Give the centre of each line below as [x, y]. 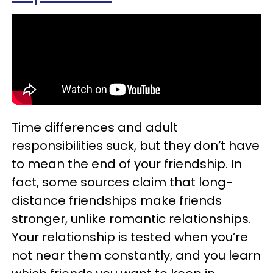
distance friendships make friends [117, 200]
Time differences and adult [95, 127]
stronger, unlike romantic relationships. [131, 219]
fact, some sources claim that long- [122, 182]
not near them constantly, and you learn [136, 255]
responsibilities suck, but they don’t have [136, 146]
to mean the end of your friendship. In [127, 164]
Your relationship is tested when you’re [130, 237]
